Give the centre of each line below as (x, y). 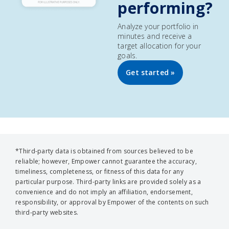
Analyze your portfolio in (158, 27)
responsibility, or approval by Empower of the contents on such (112, 202)
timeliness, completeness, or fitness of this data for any (100, 172)
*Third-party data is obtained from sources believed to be (105, 151)
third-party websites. (47, 213)
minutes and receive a (155, 36)
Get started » (151, 73)
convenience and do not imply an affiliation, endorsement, (104, 192)
